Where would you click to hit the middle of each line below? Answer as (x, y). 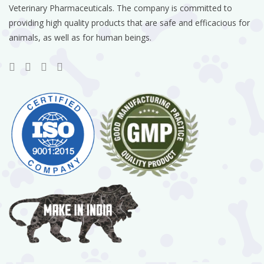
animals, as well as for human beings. (80, 37)
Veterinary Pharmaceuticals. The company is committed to (121, 8)
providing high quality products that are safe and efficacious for (129, 22)
